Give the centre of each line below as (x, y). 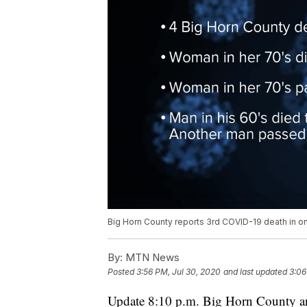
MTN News (151, 258)
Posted (122, 272)
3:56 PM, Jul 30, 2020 (179, 272)
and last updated (255, 272)
